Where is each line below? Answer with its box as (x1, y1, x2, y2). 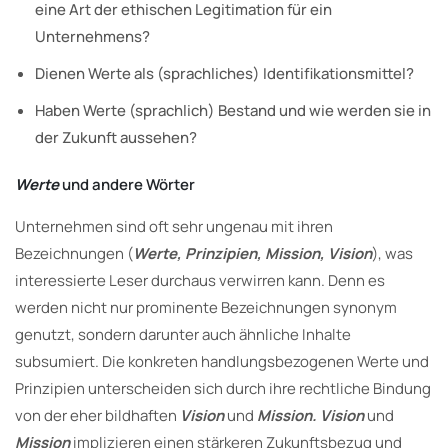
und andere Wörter (62, 173, 195, 195)
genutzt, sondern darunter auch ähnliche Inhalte (15, 323, 351, 345)
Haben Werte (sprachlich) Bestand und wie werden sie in (35, 99, 431, 121)
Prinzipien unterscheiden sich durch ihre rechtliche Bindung (15, 377, 431, 399)
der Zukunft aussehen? (35, 126, 197, 148)
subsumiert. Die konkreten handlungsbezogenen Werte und (15, 350, 429, 372)
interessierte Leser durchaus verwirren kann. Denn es (15, 269, 385, 291)
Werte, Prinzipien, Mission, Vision (133, 242, 372, 264)
